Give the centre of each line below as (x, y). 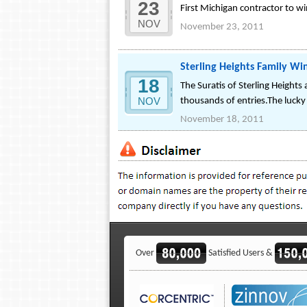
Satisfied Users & (241, 253)
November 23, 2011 (222, 27)
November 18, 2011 (222, 120)
